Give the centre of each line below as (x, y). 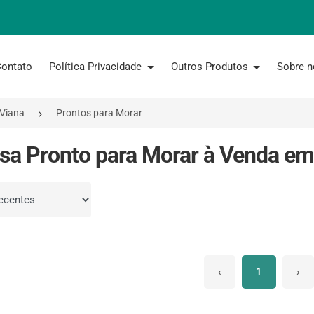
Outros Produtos (211, 67)
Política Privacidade (97, 67)
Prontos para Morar (99, 113)
